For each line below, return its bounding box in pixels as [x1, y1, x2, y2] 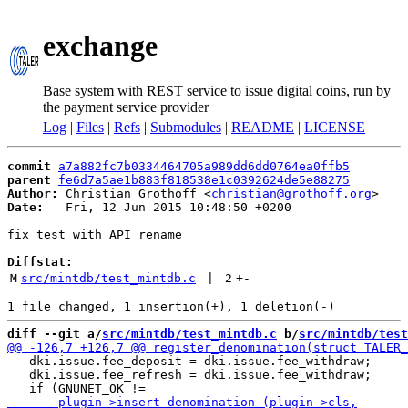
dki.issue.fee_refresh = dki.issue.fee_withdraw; [7, 368, 372, 382]
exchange [43, 29, 158, 63]
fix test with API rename [7, 228, 182, 241]
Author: [7, 187, 58, 200]
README [231, 119, 294, 135]
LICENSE [304, 119, 365, 135]
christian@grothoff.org [211, 187, 372, 200]
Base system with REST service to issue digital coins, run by [43, 82, 391, 98]
